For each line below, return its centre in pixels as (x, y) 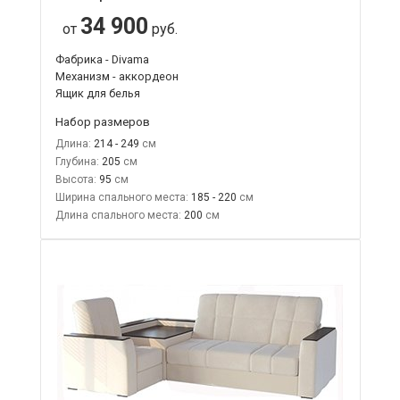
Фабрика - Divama (102, 59)
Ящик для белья (97, 93)
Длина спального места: (118, 215)
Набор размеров (102, 121)
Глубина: (77, 161)
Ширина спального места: (121, 197)
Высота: (75, 179)
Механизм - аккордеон (117, 76)
